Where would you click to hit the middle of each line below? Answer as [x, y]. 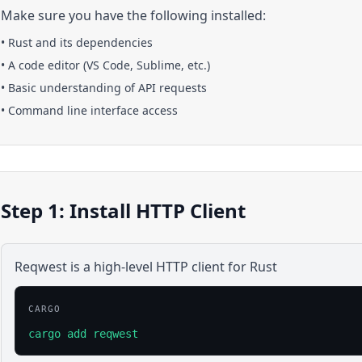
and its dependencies [93, 42]
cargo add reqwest [83, 334]
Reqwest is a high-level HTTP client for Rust [146, 267]
